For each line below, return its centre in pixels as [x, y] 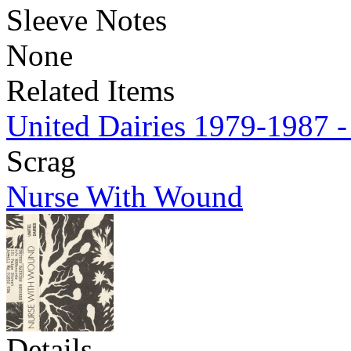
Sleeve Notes [87, 20]
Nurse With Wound [125, 196]
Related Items [90, 90]
